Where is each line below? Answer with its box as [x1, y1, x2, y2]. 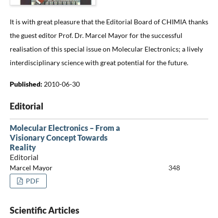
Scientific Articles [9, 204, 79, 216]
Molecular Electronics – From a [9, 123, 120, 132]
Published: [9, 79, 44, 88]
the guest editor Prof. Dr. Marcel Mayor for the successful [9, 31, 182, 39]
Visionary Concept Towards [9, 132, 108, 142]
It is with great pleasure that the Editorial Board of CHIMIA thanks [9, 17, 208, 26]
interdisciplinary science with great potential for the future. [9, 58, 188, 67]
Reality [9, 142, 36, 152]
